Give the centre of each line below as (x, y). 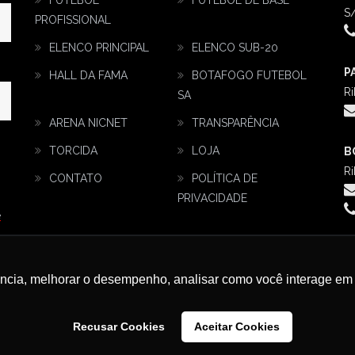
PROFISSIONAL (73, 20)
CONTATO (76, 179)
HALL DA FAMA (88, 76)
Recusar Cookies (119, 327)
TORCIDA (73, 151)
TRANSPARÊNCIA (235, 123)
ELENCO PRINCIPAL (99, 48)
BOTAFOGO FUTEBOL (249, 76)
